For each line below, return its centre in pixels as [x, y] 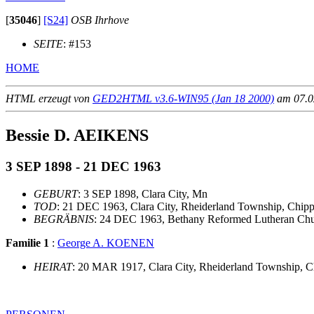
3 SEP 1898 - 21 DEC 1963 [83, 166]
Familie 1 [27, 243]
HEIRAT [53, 266]
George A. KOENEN [106, 243]
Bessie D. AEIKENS [77, 136]
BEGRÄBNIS [64, 219]
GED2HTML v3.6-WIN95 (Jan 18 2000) [183, 99]
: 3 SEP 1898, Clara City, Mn [143, 193]
